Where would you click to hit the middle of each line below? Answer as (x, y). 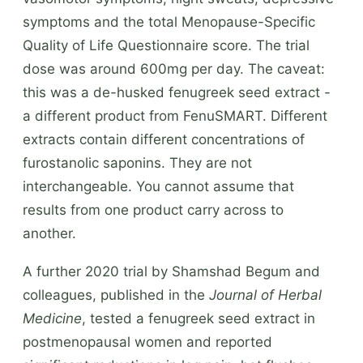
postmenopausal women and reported (147, 342)
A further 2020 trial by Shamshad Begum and (171, 271)
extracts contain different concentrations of (164, 139)
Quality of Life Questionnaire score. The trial (166, 45)
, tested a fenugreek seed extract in (199, 318)
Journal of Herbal (265, 295)
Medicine (52, 318)
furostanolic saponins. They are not (137, 162)
